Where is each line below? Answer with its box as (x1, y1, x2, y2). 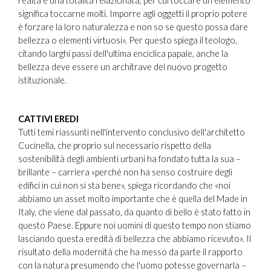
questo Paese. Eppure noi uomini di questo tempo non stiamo (18, 220, 251, 230)
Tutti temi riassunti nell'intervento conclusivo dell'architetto (18, 126, 245, 137)
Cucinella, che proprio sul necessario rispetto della (18, 140, 211, 151)
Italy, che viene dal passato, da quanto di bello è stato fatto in (18, 206, 250, 217)
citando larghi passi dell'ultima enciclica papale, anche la (18, 48, 228, 59)
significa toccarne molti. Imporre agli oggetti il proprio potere (18, 8, 247, 19)
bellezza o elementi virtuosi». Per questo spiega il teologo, (18, 34, 237, 45)
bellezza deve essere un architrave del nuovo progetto (18, 61, 227, 72)
